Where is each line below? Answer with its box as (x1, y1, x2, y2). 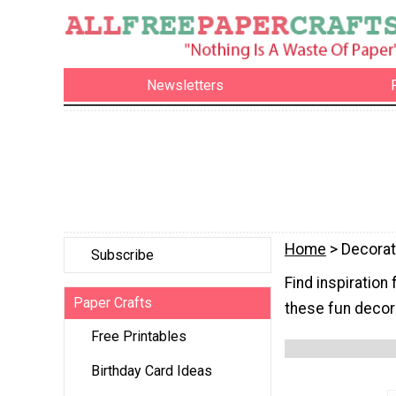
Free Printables (91, 328, 187, 346)
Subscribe (91, 247, 154, 264)
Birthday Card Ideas (91, 362, 212, 380)
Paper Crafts (73, 294, 152, 312)
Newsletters (147, 76, 225, 94)
